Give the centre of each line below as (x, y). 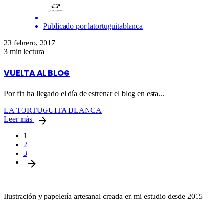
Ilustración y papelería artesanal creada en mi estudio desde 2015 (103, 196)
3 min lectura (24, 52)
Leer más (19, 119)
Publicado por (65, 26)
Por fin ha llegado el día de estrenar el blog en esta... (84, 94)
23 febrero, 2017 (30, 43)
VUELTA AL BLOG (37, 73)
